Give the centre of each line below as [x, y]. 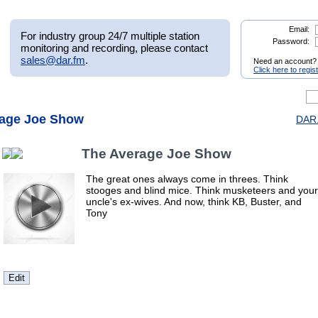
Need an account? [285, 61]
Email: [299, 29]
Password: [291, 41]
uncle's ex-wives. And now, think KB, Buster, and [194, 201]
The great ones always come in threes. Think [187, 179]
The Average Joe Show [157, 154]
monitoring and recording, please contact [114, 48]
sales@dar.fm [53, 60]
